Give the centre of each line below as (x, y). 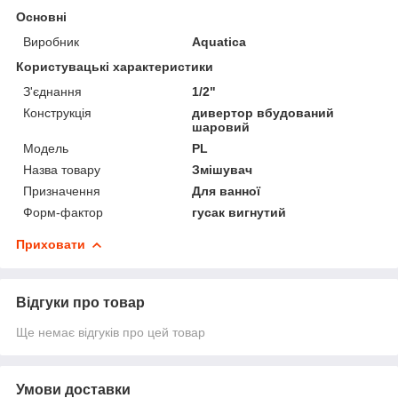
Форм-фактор (63, 212)
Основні (41, 16)
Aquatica (219, 41)
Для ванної (227, 191)
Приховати (51, 244)
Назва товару (62, 169)
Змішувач (223, 169)
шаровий (221, 127)
